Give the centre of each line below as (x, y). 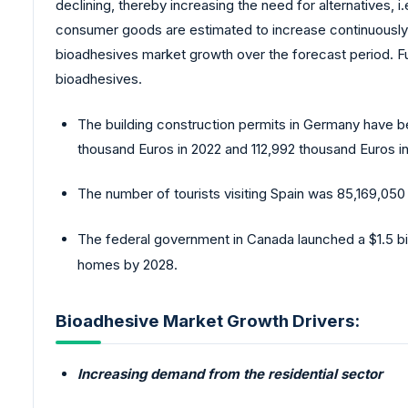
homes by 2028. (127, 264)
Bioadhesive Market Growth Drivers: (208, 321)
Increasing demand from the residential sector (230, 374)
